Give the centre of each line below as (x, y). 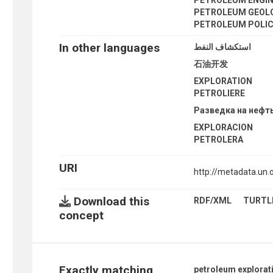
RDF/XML (213, 200)
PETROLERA (219, 139)
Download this (110, 201)
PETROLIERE (220, 93)
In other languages (109, 48)
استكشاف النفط (223, 47)
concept (81, 215)
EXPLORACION (224, 127)
